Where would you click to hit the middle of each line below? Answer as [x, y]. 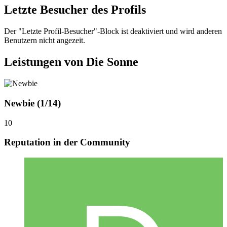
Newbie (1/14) [32, 103]
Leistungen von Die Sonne [71, 62]
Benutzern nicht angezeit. [45, 41]
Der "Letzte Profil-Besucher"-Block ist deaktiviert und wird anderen [113, 31]
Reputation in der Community [67, 142]
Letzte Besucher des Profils [75, 10]
